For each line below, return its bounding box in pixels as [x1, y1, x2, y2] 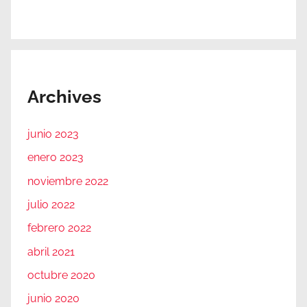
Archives [27, 86, 101, 108]
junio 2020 [27, 292, 79, 306]
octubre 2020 [27, 269, 95, 282]
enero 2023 [27, 151, 84, 164]
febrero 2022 [27, 221, 91, 235]
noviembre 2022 [27, 174, 108, 188]
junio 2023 [27, 127, 79, 140]
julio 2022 [27, 197, 75, 211]
